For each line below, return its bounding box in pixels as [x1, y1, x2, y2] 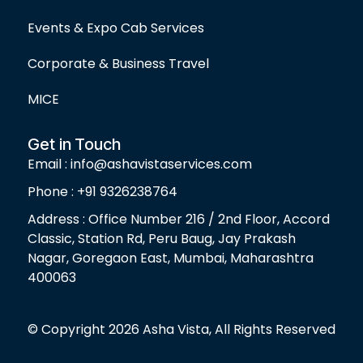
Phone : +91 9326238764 [28, 182, 177, 202]
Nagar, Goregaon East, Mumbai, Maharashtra [28, 249, 314, 268]
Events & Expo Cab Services [28, 19, 204, 38]
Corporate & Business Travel [28, 54, 209, 74]
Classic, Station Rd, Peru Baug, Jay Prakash [28, 229, 296, 249]
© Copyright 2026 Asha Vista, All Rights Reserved [28, 320, 335, 340]
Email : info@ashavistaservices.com [28, 155, 252, 174]
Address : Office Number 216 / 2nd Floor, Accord [28, 210, 330, 229]
